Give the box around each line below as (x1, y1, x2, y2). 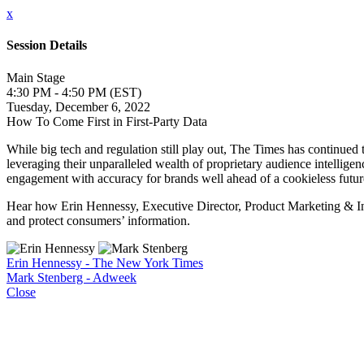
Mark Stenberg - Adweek (6, 270, 136, 284)
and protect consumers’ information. (6, 213, 190, 227)
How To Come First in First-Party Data (6, 114, 207, 128)
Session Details (6, 38, 87, 53)
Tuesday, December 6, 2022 (6, 99, 150, 114)
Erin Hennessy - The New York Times (6, 255, 203, 270)
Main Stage (6, 70, 65, 84)
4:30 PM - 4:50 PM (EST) (6, 84, 141, 99)
